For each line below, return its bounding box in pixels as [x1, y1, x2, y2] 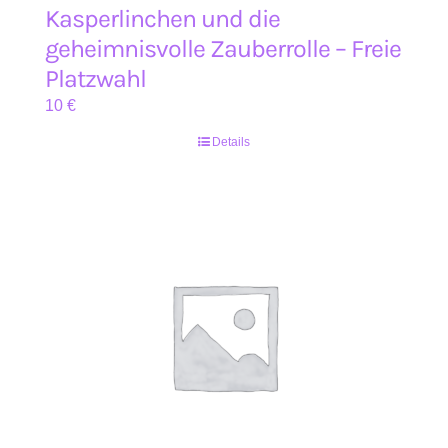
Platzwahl [45, 64, 146, 93]
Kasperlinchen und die [45, 4, 280, 33]
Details [212, 135, 250, 149]
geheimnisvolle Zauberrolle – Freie [45, 34, 401, 63]
